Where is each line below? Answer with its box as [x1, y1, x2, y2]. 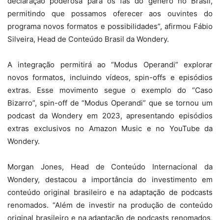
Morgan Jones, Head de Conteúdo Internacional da [7, 162, 213, 171]
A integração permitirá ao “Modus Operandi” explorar [7, 60, 213, 69]
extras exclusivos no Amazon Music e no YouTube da [7, 124, 213, 133]
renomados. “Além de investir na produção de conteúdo [7, 200, 213, 210]
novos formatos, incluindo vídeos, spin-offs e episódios [7, 73, 213, 82]
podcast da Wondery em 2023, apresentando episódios [7, 111, 213, 120]
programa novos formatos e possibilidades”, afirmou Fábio [7, 22, 213, 31]
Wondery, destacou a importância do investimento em [7, 175, 213, 184]
